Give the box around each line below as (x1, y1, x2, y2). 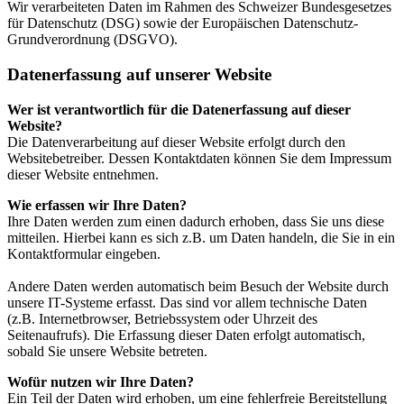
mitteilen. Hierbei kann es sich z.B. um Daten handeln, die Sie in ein (7, 229, 395, 245)
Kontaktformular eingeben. (7, 245, 161, 262)
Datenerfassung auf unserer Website (7, 65, 271, 85)
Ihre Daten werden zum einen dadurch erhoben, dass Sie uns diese (7, 213, 384, 229)
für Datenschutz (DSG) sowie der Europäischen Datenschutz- (7, 15, 358, 32)
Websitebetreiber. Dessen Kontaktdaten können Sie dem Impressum (7, 150, 391, 166)
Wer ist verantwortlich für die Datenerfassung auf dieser (7, 101, 351, 117)
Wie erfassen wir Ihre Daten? (7, 197, 187, 213)
